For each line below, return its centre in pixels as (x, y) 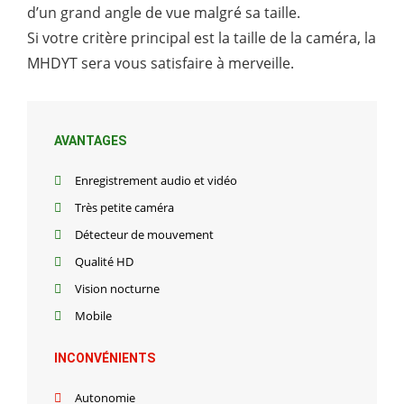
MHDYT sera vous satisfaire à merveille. (161, 64)
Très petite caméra (124, 208)
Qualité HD (104, 262)
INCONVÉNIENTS (105, 358)
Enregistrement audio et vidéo (156, 181)
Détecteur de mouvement (144, 235)
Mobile (93, 316)
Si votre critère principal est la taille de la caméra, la (202, 38)
